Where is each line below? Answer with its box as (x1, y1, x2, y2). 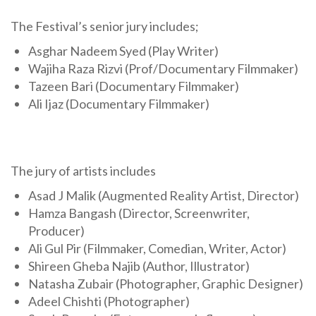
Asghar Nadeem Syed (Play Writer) (28, 42, 219, 59)
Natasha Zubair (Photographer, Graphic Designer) (28, 275, 303, 291)
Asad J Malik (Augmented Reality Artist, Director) (28, 187, 299, 203)
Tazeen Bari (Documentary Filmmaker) (28, 78, 239, 94)
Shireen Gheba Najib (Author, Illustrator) (28, 257, 250, 274)
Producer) (28, 222, 85, 238)
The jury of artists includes (11, 162, 156, 178)
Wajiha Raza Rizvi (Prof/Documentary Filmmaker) (28, 60, 298, 76)
